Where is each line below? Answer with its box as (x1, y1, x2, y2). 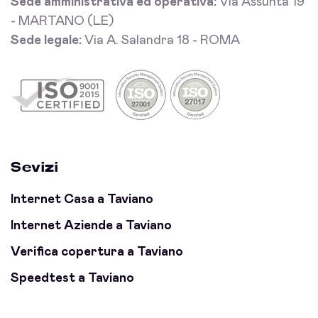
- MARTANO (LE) (11, 15, 114, 28)
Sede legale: (11, 34, 82, 48)
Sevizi (11, 160, 58, 175)
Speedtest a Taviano (11, 272, 134, 285)
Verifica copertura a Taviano (11, 246, 183, 259)
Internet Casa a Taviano (11, 193, 153, 207)
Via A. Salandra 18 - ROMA (82, 34, 240, 48)
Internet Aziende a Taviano (11, 219, 172, 233)
